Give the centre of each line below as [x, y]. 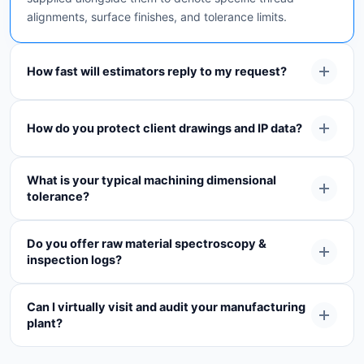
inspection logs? [74, 260]
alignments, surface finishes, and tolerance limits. [157, 17]
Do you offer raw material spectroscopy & [147, 244]
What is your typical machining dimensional [152, 181]
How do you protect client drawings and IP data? [165, 129]
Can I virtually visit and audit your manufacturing [166, 308]
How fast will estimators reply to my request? [157, 72]
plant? [45, 324]
